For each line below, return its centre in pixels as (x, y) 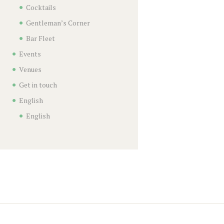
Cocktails (41, 7)
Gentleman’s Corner (58, 23)
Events (30, 54)
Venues (30, 69)
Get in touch (38, 85)
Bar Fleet (40, 38)
